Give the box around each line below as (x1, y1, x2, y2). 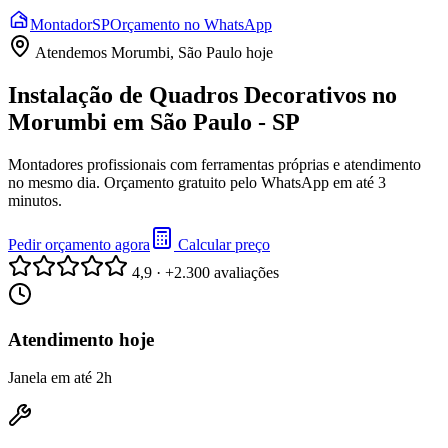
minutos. (8, 191, 62, 209)
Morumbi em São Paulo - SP (8, 108, 300, 135)
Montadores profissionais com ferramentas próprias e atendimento (8, 155, 421, 173)
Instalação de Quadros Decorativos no (8, 81, 397, 108)
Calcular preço (174, 235, 270, 253)
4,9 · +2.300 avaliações (132, 263, 279, 281)
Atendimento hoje (8, 328, 154, 350)
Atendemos (32, 44, 111, 61)
